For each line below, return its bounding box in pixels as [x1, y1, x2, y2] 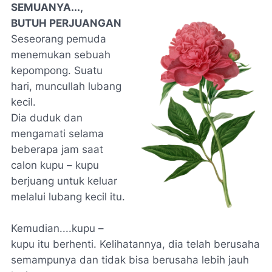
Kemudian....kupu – [11, 222, 104, 234]
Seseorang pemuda [11, 33, 106, 45]
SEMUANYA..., [11, 1, 83, 13]
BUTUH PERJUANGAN [11, 17, 121, 29]
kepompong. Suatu [11, 64, 103, 76]
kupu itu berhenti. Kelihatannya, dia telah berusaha [11, 238, 260, 250]
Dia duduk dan [11, 112, 83, 124]
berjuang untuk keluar [11, 175, 117, 187]
